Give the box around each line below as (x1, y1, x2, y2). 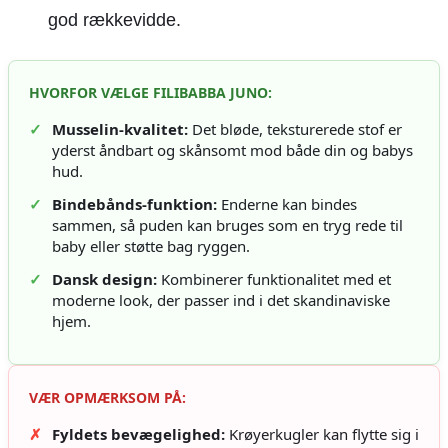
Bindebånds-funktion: (52, 194, 217, 215)
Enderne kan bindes (217, 194, 357, 215)
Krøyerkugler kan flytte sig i (225, 424, 419, 445)
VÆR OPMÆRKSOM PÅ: (29, 388, 186, 408)
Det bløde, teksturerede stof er (188, 119, 402, 140)
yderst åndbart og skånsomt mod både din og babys (52, 140, 413, 161)
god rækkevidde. (48, 10, 181, 31)
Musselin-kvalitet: (52, 119, 188, 140)
